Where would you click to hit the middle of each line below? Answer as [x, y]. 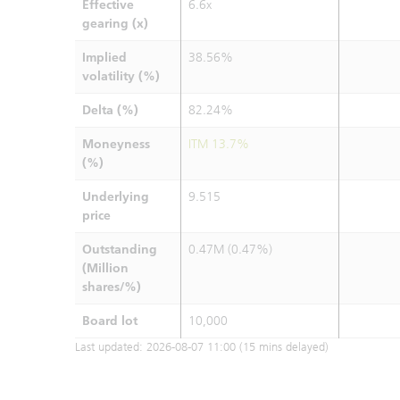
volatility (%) [121, 76]
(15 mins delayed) [282, 347]
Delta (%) [110, 110]
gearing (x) [115, 24]
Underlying [116, 197]
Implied [104, 58]
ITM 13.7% [219, 144]
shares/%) [112, 287]
